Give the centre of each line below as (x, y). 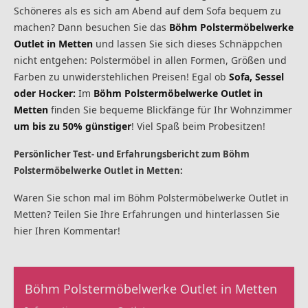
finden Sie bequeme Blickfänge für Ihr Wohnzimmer (170, 109)
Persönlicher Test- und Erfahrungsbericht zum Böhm (132, 154)
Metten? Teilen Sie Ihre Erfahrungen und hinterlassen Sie (147, 214)
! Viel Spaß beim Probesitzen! (198, 126)
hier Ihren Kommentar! (67, 230)
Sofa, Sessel (256, 76)
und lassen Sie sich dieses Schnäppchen (188, 43)
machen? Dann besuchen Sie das (91, 27)
